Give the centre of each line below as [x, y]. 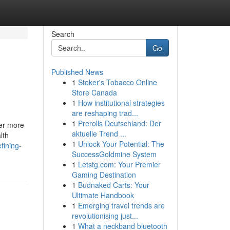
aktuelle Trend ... [99, 133]
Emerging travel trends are [121, 205]
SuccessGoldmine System [114, 154]
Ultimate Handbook [103, 195]
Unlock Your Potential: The [121, 144]
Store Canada [94, 92]
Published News [77, 72]
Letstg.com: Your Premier [119, 164]
